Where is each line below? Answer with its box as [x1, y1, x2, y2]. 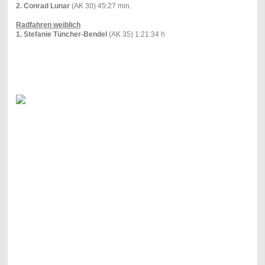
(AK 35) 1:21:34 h [106, 30, 165, 38]
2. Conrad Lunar [15, 1, 70, 10]
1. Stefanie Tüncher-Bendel [15, 30, 107, 38]
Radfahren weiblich [15, 20, 80, 29]
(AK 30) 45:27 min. [69, 1, 131, 10]
